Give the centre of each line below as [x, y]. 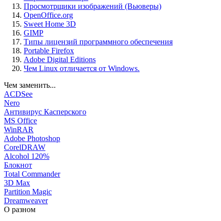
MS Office [20, 121]
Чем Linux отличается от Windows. [82, 69]
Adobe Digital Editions [60, 60]
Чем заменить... [30, 85]
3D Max [17, 183]
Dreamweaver [26, 201]
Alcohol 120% [27, 156]
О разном [20, 210]
